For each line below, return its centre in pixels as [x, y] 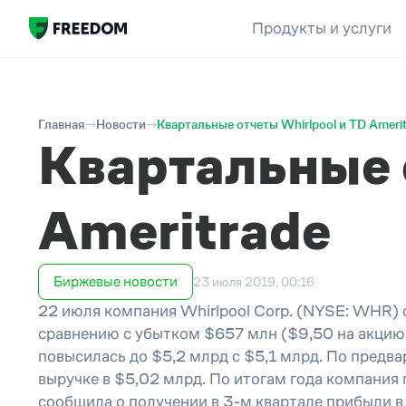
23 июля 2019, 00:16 [254, 281]
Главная [62, 124]
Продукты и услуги [321, 28]
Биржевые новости [116, 281]
